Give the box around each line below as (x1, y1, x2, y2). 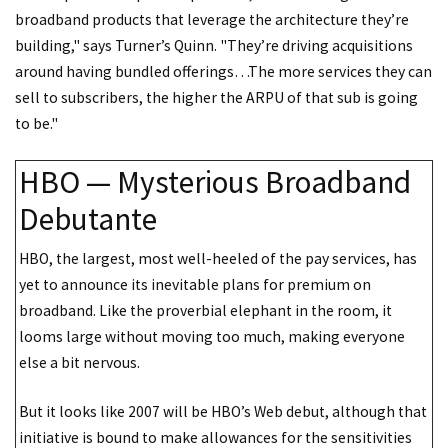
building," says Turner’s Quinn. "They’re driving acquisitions (15, 35, 413, 55)
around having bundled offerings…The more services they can (15, 61, 432, 81)
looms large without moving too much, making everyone (19, 326, 405, 346)
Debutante (19, 199, 157, 240)
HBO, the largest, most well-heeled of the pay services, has (19, 248, 417, 268)
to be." (15, 113, 58, 133)
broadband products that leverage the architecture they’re (15, 9, 409, 29)
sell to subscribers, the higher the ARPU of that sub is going (15, 87, 418, 107)
